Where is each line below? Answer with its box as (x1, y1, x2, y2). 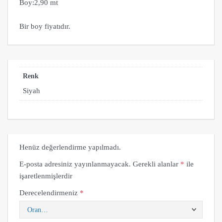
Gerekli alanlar (133, 160, 180, 168)
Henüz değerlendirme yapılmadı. (19, 143, 121, 151)
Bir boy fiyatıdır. (19, 22, 70, 30)
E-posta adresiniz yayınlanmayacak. (19, 160, 131, 168)
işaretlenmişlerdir (19, 171, 72, 180)
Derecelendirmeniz (19, 188, 80, 197)
